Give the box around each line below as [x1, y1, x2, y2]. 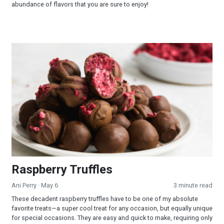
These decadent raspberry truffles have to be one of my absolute [11, 194, 198, 202]
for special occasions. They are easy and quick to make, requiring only [11, 213, 212, 221]
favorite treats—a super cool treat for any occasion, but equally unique [11, 204, 212, 212]
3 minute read [173, 181, 212, 189]
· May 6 [38, 181, 58, 189]
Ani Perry [11, 181, 38, 189]
